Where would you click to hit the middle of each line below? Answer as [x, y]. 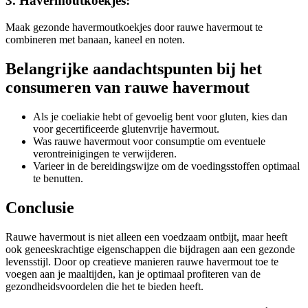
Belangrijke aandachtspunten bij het [134, 69]
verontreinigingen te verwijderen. [105, 153]
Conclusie [40, 207]
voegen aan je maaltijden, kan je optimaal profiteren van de [133, 274]
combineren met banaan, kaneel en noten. [95, 40]
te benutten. [58, 178]
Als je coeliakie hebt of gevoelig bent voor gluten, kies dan [160, 116]
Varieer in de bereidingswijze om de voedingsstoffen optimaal [166, 166]
